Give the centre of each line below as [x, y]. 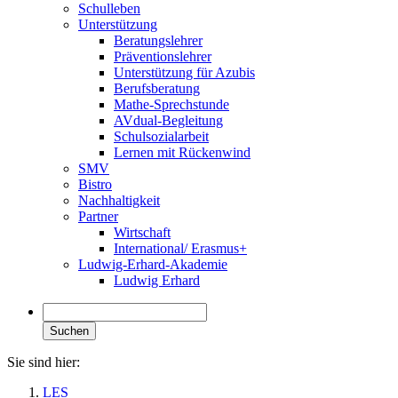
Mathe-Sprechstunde [171, 104]
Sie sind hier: [44, 362]
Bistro [95, 184]
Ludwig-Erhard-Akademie [153, 264]
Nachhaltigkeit [119, 200]
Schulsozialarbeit [161, 136]
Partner [98, 216]
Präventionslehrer [163, 56]
